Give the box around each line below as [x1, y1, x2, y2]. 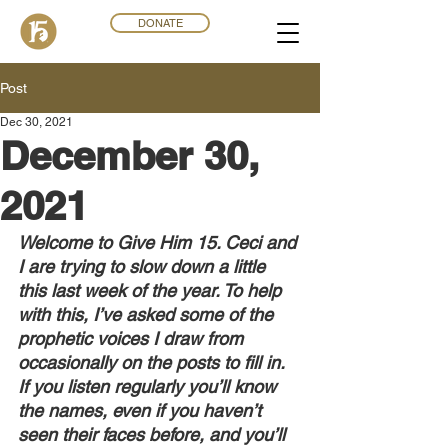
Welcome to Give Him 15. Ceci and [18, 232, 301, 253]
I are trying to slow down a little [18, 256, 270, 277]
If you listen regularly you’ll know [18, 376, 281, 397]
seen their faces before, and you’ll [18, 424, 290, 445]
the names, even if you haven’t [18, 400, 266, 421]
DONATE [137, 16, 183, 30]
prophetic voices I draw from [18, 328, 248, 349]
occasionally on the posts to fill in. [18, 352, 289, 373]
